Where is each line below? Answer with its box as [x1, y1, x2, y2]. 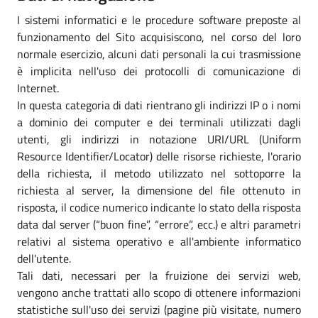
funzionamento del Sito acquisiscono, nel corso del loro [17, 28, 301, 45]
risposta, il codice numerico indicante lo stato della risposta [17, 198, 301, 216]
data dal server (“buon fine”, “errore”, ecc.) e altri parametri [17, 215, 301, 233]
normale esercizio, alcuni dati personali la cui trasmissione [17, 45, 301, 62]
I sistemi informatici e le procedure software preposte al [17, 11, 301, 28]
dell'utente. [17, 249, 71, 267]
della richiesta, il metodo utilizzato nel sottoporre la [17, 164, 301, 182]
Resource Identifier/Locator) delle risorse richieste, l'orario [17, 147, 301, 165]
